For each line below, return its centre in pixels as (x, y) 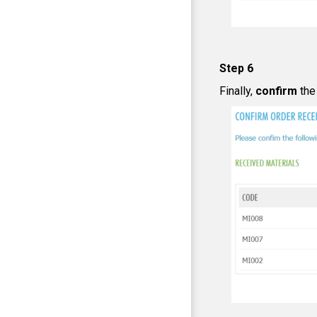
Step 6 (236, 68)
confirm (278, 91)
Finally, (237, 91)
